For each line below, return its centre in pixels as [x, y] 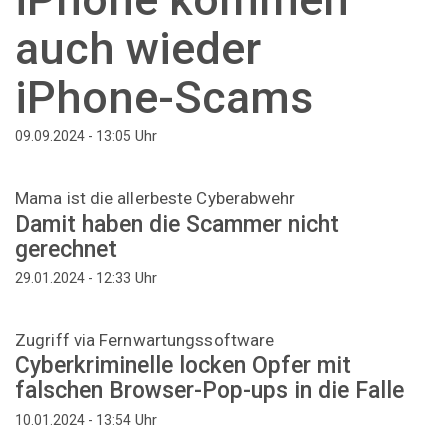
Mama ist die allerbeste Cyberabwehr [155, 198]
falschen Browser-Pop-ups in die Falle [209, 391]
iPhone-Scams [164, 97]
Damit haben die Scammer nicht [177, 224]
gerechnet [66, 249]
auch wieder [138, 48]
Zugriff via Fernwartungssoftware [145, 339]
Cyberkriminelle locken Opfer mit [183, 366]
